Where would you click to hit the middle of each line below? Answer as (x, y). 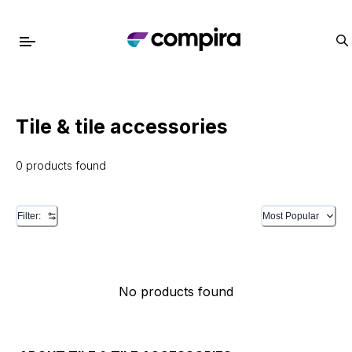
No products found (176, 291)
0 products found (61, 165)
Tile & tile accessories (122, 126)
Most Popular (291, 216)
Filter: (29, 216)
